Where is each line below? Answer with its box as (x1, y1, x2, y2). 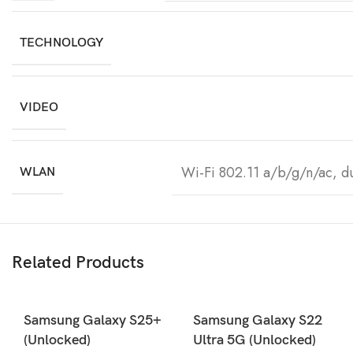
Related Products (12, 251, 144, 273)
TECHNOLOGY (20, 35, 103, 50)
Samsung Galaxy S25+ (24, 311, 162, 329)
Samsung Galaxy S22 (193, 311, 322, 329)
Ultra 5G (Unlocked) (193, 331, 316, 348)
